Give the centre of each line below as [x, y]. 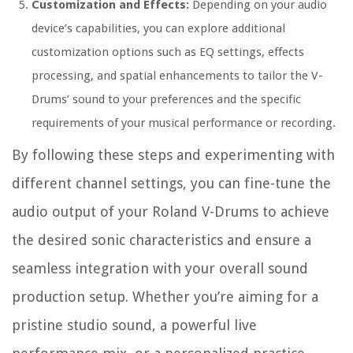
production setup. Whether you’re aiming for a [165, 297]
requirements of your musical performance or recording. [184, 123]
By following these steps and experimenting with [173, 155]
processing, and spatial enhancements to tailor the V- [177, 76]
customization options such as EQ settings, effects [168, 52]
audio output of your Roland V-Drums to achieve [171, 212]
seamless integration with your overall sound [160, 269]
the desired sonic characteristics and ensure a [162, 240]
